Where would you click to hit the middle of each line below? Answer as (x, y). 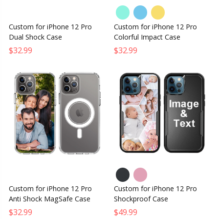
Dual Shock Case (35, 37)
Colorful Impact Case (147, 37)
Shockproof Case (141, 199)
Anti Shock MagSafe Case (50, 199)
